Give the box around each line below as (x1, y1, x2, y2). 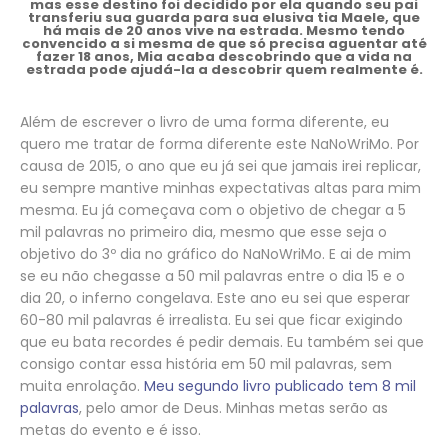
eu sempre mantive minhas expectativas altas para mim (20, 177, 421, 198)
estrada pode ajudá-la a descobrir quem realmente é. (25, 59, 423, 79)
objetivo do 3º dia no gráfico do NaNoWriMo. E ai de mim (20, 243, 411, 264)
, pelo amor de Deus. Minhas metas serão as (79, 397, 388, 418)
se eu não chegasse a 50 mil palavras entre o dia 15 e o (20, 265, 405, 286)
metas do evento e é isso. (20, 419, 201, 440)
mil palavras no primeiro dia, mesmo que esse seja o (20, 221, 387, 242)
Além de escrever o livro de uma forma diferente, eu (20, 111, 389, 132)
